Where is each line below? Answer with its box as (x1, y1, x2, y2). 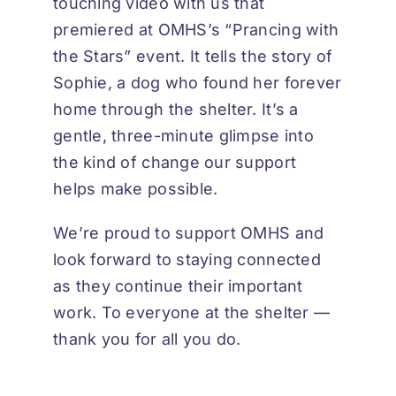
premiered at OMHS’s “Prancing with (53, 20, 339, 40)
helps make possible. (53, 179, 218, 199)
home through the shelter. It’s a (53, 100, 299, 119)
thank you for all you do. (53, 330, 241, 349)
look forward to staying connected (53, 250, 321, 270)
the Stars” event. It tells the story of (53, 47, 333, 66)
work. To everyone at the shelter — (53, 303, 331, 323)
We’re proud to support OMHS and (53, 224, 324, 243)
